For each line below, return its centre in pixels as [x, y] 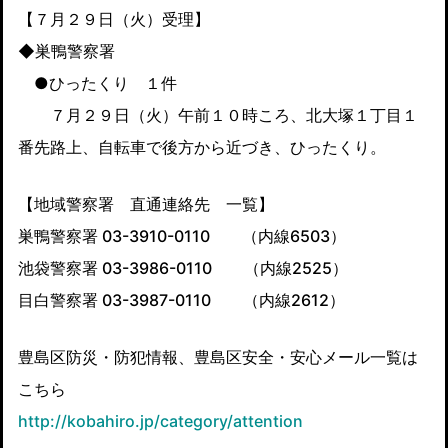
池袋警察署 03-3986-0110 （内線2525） [183, 267]
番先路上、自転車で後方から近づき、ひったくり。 [202, 146]
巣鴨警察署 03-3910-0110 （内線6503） [182, 235]
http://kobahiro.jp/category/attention [160, 420]
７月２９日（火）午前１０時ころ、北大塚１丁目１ [218, 114]
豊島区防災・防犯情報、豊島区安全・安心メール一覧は [218, 356]
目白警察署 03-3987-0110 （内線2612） [181, 299]
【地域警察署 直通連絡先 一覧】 [146, 203]
